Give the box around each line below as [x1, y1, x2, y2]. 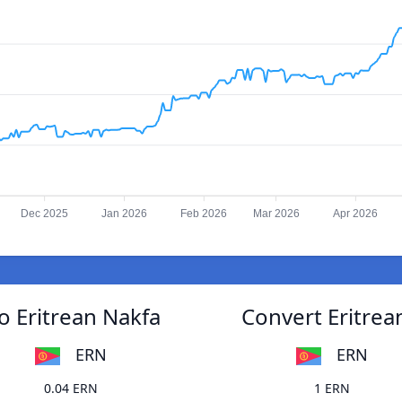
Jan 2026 [100, 207, 147, 221]
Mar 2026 [252, 207, 300, 221]
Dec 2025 [21, 207, 69, 221]
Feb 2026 [180, 207, 228, 221]
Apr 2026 [333, 207, 379, 221]
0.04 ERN [43, 380, 98, 398]
